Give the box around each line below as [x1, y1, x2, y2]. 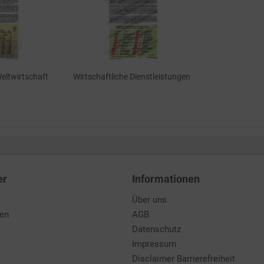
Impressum [132, 239, 176, 249]
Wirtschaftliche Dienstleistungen [73, 72, 191, 81]
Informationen [132, 173, 200, 185]
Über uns [132, 194, 167, 205]
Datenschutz [132, 224, 181, 235]
